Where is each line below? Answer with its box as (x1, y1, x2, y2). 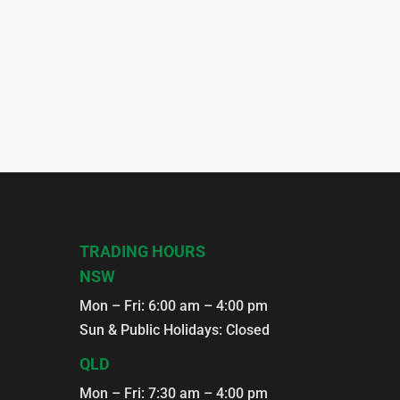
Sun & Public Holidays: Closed (79, 321, 271, 339)
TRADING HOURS (79, 242, 206, 262)
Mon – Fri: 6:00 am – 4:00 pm (79, 297, 269, 315)
